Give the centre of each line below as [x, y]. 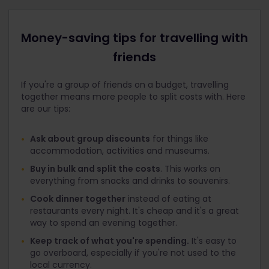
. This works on [190, 169]
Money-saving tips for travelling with [134, 38]
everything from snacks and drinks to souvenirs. [130, 181]
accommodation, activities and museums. [120, 151]
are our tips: [46, 109]
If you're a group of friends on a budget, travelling [125, 85]
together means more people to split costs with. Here [133, 97]
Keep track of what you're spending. [110, 241]
